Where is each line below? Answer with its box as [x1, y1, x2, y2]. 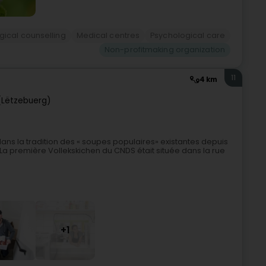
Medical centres [76, 30, 140, 40]
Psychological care [150, 30, 225, 40]
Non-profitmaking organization [104, 44, 225, 55]
